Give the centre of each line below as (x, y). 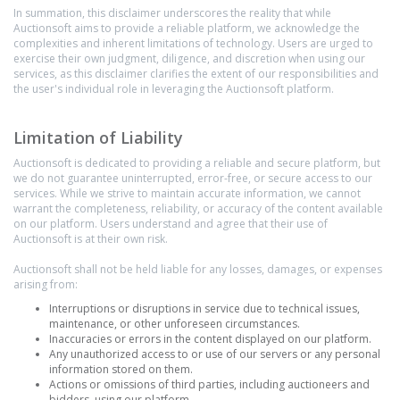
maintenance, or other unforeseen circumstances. (175, 324)
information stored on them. (121, 369)
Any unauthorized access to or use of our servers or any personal (215, 354)
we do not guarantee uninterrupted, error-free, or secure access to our (193, 178)
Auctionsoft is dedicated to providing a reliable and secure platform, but (197, 163)
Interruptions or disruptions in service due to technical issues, (204, 308)
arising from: (46, 284)
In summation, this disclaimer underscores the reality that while (172, 13)
